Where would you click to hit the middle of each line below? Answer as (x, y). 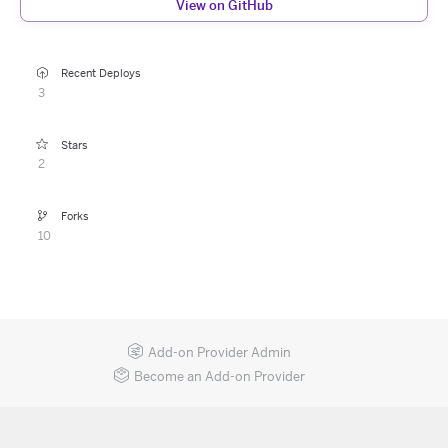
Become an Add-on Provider (219, 376)
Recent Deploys (101, 73)
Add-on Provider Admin (219, 352)
